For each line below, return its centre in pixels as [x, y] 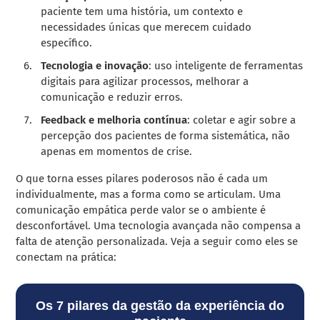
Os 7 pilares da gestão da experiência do [160, 306]
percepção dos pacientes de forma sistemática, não [166, 136]
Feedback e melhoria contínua [114, 120]
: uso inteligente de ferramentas [226, 66]
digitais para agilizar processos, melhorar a [145, 82]
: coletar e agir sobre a [242, 120]
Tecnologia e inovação [95, 66]
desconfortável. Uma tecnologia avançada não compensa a [159, 226]
